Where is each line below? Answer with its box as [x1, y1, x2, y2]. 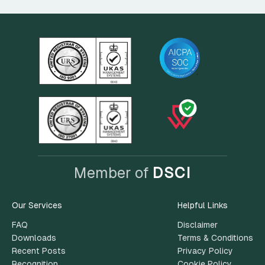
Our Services [12, 200, 62, 210]
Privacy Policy [177, 245, 233, 256]
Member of [73, 164, 153, 182]
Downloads [12, 232, 56, 243]
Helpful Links [177, 200, 228, 210]
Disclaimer [177, 219, 218, 230]
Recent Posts [12, 245, 66, 256]
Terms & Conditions [177, 232, 253, 243]
